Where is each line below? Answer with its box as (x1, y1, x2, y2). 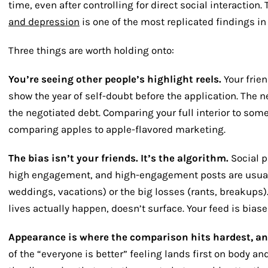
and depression (8, 15, 80, 28)
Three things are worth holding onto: (8, 44, 174, 56)
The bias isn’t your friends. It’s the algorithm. (8, 151, 229, 164)
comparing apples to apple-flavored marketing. (8, 123, 226, 135)
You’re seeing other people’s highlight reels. (8, 72, 221, 85)
